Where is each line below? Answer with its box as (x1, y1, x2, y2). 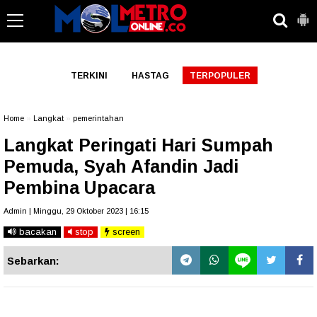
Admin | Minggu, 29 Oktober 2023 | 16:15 (4, 207, 149, 215)
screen (110, 226, 140, 237)
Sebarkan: (7, 255, 59, 267)
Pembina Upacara (4, 178, 155, 197)
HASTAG (131, 71, 169, 81)
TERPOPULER (189, 71, 250, 81)
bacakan (16, 226, 57, 237)
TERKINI (70, 71, 108, 81)
